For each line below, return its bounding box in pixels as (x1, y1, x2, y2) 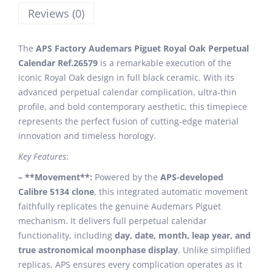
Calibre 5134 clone (18, 186, 94, 197)
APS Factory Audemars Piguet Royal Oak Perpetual (36, 42, 249, 54)
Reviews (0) (28, 6, 84, 21)
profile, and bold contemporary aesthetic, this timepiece (18, 101, 247, 112)
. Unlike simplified (178, 244, 251, 256)
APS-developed (160, 171, 223, 183)
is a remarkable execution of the (98, 57, 231, 69)
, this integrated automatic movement (94, 186, 248, 197)
